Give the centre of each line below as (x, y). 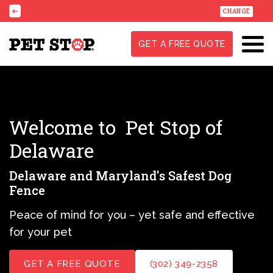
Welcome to (67, 127)
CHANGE (236, 11)
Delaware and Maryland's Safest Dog (120, 175)
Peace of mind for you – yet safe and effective (132, 215)
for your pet (41, 232)
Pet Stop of (174, 127)
